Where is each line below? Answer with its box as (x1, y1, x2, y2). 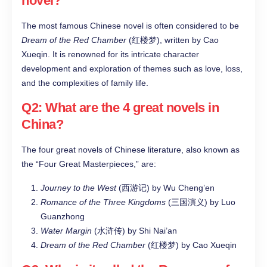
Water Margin (41, 226, 92, 236)
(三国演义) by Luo (166, 197, 235, 207)
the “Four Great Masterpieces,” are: (21, 159, 156, 169)
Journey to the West (41, 183, 116, 193)
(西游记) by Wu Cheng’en (116, 183, 215, 193)
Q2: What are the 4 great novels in (21, 100, 219, 116)
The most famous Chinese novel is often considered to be (21, 21, 239, 31)
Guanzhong (41, 212, 85, 222)
